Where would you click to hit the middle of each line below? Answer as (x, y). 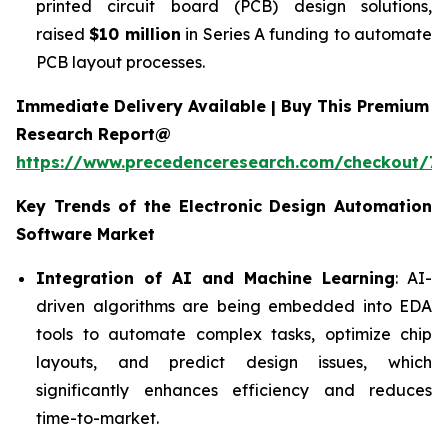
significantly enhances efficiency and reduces (234, 389)
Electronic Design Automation (305, 205)
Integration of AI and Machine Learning (215, 277)
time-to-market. (97, 417)
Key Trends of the (97, 205)
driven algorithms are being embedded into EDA (234, 305)
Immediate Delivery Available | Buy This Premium (222, 105)
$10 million (135, 33)
